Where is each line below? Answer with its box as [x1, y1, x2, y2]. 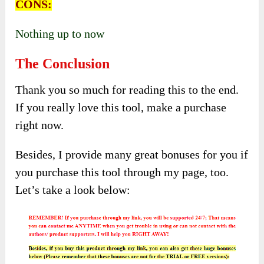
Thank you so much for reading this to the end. [15, 82, 239, 96]
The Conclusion [15, 55, 110, 71]
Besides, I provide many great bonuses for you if [15, 147, 249, 161]
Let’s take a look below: [15, 183, 131, 196]
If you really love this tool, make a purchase [15, 100, 227, 114]
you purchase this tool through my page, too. [15, 165, 229, 179]
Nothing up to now [15, 27, 105, 40]
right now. [15, 118, 64, 131]
